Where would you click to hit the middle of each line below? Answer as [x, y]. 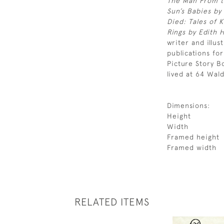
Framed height [193, 137]
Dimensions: [188, 105]
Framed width [192, 147]
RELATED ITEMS [112, 202]
